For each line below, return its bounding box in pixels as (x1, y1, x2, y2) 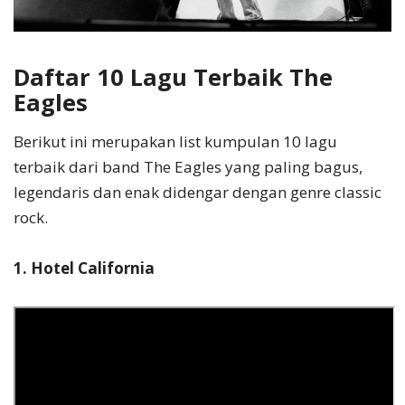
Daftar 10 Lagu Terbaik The (14, 61, 333, 93)
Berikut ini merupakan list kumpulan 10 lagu (14, 130, 337, 152)
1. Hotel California (14, 257, 155, 278)
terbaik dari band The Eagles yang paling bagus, (14, 155, 363, 177)
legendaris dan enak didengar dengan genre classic (14, 181, 381, 202)
